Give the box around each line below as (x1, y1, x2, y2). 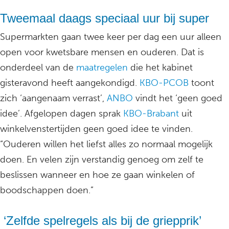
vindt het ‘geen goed (133, 93, 222, 104)
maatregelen (76, 62, 128, 74)
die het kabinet (128, 62, 193, 74)
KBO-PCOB (140, 77, 189, 89)
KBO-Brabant (121, 108, 179, 120)
